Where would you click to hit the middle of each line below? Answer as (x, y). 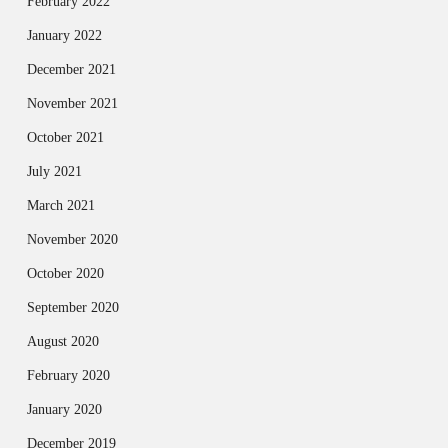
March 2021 (60, 205)
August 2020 (62, 341)
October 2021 (65, 137)
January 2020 (64, 409)
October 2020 (65, 273)
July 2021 (54, 171)
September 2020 (72, 307)
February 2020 (68, 375)
